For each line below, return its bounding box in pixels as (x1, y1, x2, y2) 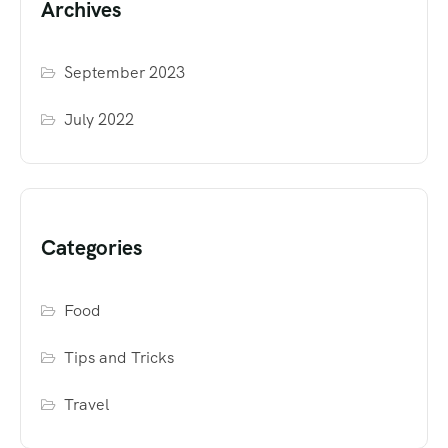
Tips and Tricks (64, 346, 175, 368)
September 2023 (64, 61, 186, 83)
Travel (64, 393, 110, 415)
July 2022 (64, 108, 135, 130)
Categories (41, 233, 142, 261)
